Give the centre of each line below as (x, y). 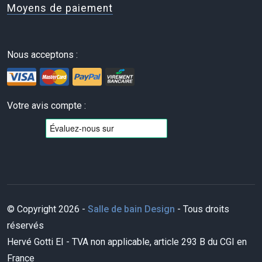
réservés (25, 226)
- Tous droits (202, 209)
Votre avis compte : (46, 106)
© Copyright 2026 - (47, 209)
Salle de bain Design (131, 209)
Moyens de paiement (60, 8)
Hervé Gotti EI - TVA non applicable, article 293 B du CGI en (127, 242)
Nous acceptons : (42, 55)
